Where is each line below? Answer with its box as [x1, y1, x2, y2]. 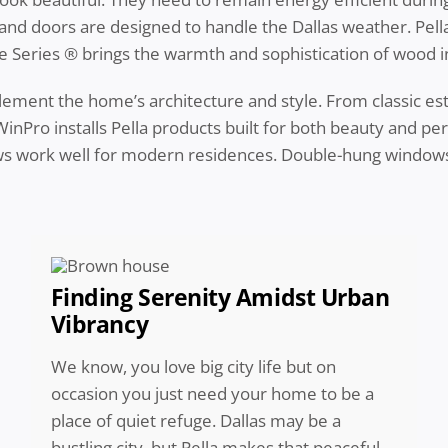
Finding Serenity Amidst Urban [50, 281, 390, 314]
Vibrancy [50, 308, 149, 341]
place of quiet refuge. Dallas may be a [50, 409, 341, 433]
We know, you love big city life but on [50, 355, 336, 379]
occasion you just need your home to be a [50, 382, 374, 406]
